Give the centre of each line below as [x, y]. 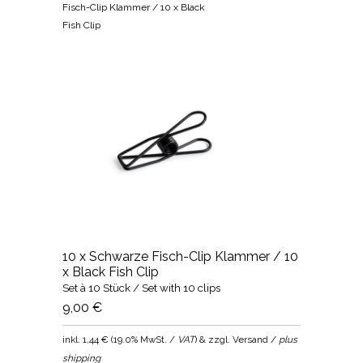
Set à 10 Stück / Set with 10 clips [142, 287]
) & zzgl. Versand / [237, 339]
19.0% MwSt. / [146, 339]
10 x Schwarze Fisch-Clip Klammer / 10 [181, 256]
